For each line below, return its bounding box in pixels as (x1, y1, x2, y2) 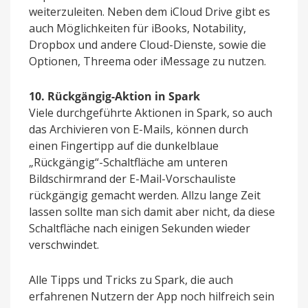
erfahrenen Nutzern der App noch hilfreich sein (29, 289, 274, 305)
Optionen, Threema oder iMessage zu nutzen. (29, 54, 266, 69)
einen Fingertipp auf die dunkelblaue (29, 138, 219, 154)
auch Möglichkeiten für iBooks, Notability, (29, 21, 246, 36)
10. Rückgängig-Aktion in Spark (29, 89, 200, 104)
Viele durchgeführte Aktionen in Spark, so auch (29, 105, 272, 121)
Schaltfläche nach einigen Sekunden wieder (29, 221, 250, 236)
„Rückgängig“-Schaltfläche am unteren (29, 155, 228, 170)
